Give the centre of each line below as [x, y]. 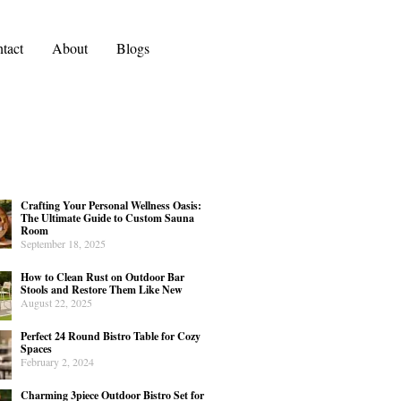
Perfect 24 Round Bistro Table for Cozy [111, 336]
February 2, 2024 [58, 361]
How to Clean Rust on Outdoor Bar [103, 277]
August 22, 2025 [57, 302]
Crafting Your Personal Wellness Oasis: [111, 205]
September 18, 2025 [64, 243]
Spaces [37, 348]
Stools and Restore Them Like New [102, 289]
